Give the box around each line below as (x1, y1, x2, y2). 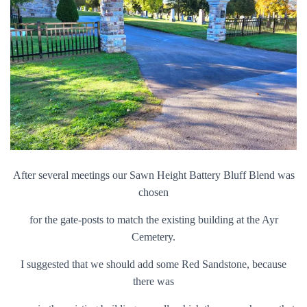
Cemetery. (132, 230, 175, 243)
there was (133, 275, 174, 287)
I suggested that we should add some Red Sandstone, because (21, 258, 286, 270)
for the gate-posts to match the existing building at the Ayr (29, 213, 278, 225)
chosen (138, 186, 169, 198)
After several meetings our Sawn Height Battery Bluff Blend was (12, 169, 295, 181)
